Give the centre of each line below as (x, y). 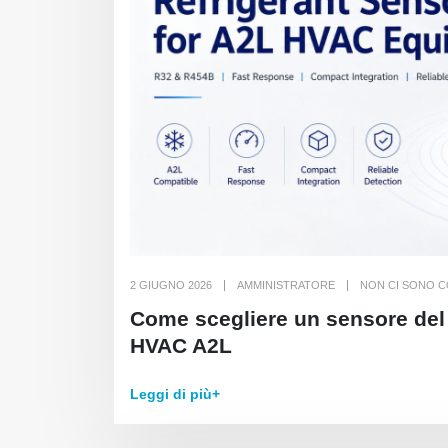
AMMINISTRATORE (286, 285)
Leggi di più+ (175, 393)
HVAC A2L (181, 346)
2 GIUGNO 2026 (171, 285)
